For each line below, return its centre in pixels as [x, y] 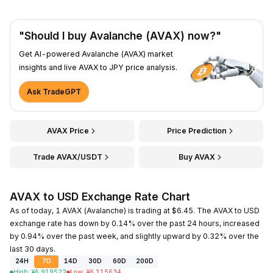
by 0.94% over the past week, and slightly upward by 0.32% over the [134, 236]
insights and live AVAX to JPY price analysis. [98, 67]
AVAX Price [68, 130]
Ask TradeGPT [54, 91]
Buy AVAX [197, 157]
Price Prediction [197, 130]
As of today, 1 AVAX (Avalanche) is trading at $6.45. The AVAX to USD [135, 210]
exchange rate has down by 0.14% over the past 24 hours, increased [135, 223]
